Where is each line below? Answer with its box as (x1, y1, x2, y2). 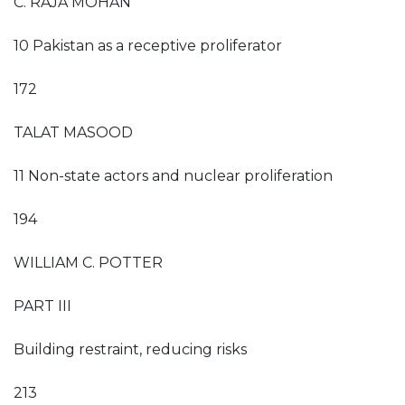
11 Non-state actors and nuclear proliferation (14, 167, 333, 184)
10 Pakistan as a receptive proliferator (14, 37, 282, 54)
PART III (14, 297, 71, 315)
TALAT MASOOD (14, 124, 133, 141)
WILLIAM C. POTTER (14, 254, 163, 271)
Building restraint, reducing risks (14, 341, 247, 358)
